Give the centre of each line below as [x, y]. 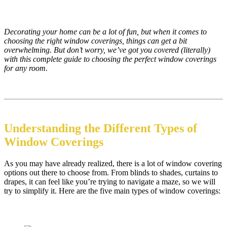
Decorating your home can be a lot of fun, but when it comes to [105, 32]
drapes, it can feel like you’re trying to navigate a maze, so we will [110, 182]
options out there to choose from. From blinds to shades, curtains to [111, 173]
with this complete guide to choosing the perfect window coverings [110, 59]
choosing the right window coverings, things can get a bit [96, 41]
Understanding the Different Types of [101, 128]
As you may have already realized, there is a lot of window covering [113, 164]
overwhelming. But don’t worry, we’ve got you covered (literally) [107, 50]
